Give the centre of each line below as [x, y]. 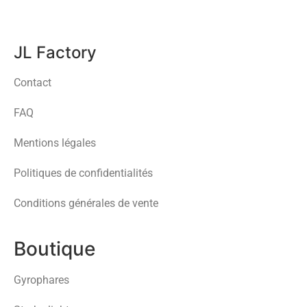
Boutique [54, 248]
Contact [33, 82]
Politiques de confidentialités [83, 173]
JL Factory [55, 52]
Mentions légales [55, 143]
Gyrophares [41, 280]
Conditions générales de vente [86, 203]
